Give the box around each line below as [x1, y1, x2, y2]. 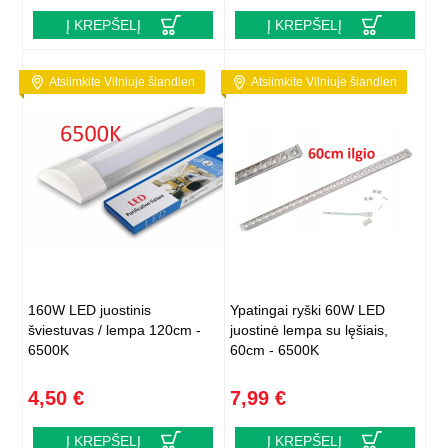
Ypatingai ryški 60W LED [229, 302, 385, 319]
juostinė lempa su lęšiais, [229, 322, 388, 339]
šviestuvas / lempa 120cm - [28, 322, 202, 339]
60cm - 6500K [229, 342, 319, 359]
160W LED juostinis [28, 302, 152, 319]
